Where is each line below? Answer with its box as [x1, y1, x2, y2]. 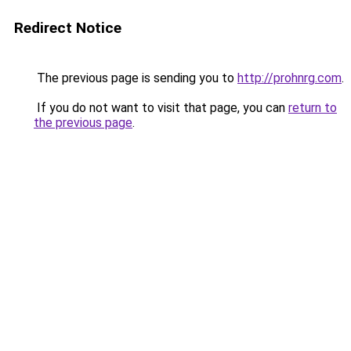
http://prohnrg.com [237, 71, 342, 85]
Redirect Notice [14, 19, 121, 37]
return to [288, 100, 337, 115]
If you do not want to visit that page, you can [34, 100, 288, 115]
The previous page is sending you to [34, 71, 237, 85]
